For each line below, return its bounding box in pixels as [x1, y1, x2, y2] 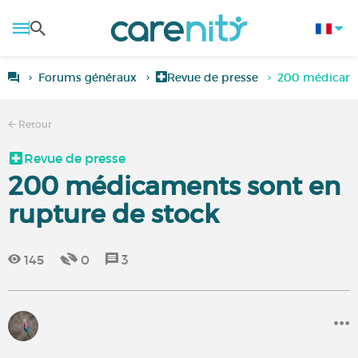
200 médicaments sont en [8, 170, 340, 202]
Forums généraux [38, 70, 137, 85]
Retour [16, 118, 52, 130]
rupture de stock [8, 198, 219, 230]
